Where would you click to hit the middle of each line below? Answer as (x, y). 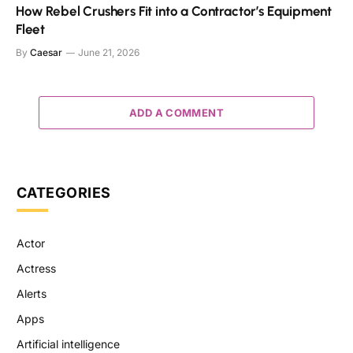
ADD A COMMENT (176, 113)
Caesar (46, 53)
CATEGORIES (64, 193)
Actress (36, 269)
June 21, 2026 (109, 53)
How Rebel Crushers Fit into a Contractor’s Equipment (174, 11)
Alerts (32, 294)
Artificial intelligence (68, 344)
